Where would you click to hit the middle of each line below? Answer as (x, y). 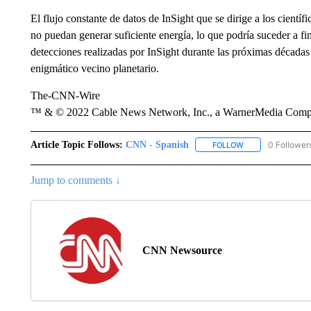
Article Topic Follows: (76, 144)
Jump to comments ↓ (75, 180)
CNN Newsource (182, 250)
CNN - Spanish (157, 144)
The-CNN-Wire (65, 95)
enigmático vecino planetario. (94, 68)
